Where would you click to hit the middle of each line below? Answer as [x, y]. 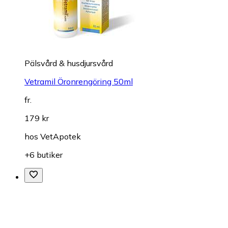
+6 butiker [44, 154]
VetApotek [61, 136]
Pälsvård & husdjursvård [69, 63]
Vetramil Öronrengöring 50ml [79, 81]
